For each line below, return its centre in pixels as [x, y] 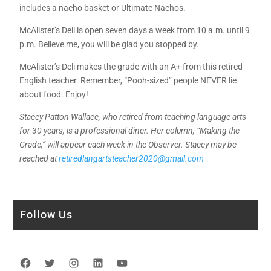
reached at [39, 159]
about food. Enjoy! [54, 95]
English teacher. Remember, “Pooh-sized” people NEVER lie [128, 81]
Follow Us [47, 215]
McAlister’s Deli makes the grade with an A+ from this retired [131, 67]
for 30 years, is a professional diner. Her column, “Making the [130, 131]
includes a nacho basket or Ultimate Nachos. [103, 8]
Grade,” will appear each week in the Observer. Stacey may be [128, 145]
